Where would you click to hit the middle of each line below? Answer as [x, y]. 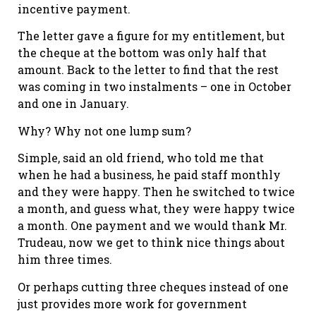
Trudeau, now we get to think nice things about [151, 243]
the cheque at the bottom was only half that [142, 53]
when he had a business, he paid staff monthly [149, 175]
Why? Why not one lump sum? [104, 130]
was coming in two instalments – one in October [154, 87]
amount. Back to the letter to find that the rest [148, 70]
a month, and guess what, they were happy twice [156, 209]
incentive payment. [74, 9]
